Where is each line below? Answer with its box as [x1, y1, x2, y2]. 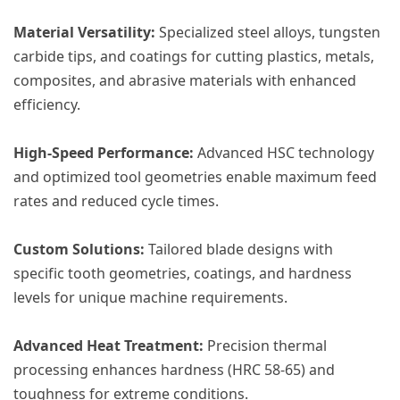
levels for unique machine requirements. [13, 287, 287, 307]
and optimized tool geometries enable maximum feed [13, 167, 377, 187]
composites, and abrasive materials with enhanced [13, 71, 356, 90]
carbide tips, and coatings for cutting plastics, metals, [13, 46, 374, 66]
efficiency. [13, 95, 80, 114]
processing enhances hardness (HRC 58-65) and [13, 360, 335, 379]
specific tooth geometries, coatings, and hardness [13, 263, 352, 283]
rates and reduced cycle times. [13, 191, 219, 211]
